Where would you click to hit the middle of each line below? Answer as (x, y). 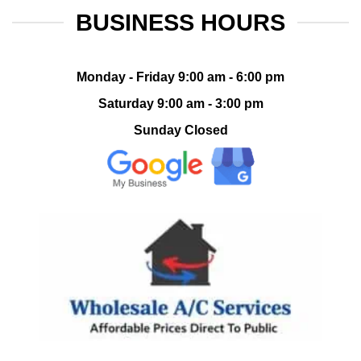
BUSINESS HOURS (180, 22)
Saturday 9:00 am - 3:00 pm (180, 103)
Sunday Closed (180, 130)
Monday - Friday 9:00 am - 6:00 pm (180, 77)
